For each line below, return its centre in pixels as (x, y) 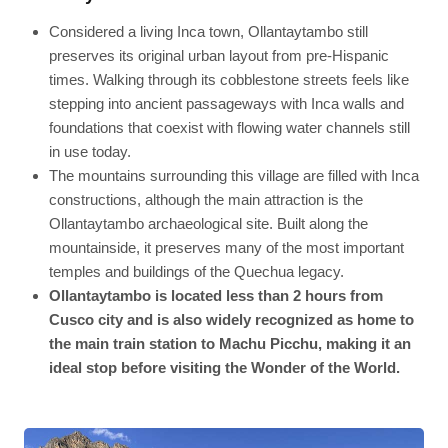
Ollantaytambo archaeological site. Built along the (208, 223)
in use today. (89, 151)
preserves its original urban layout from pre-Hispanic (218, 55)
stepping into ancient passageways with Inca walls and (226, 103)
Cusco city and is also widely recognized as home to (231, 319)
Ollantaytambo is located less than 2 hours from (215, 295)
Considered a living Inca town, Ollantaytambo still (208, 31)
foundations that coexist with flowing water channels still (229, 127)
